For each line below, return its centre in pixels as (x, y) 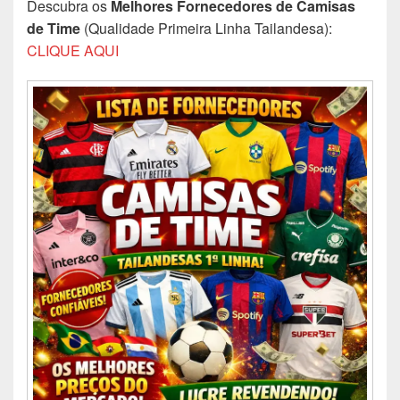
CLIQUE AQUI (73, 50)
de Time (54, 28)
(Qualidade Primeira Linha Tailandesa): (206, 28)
